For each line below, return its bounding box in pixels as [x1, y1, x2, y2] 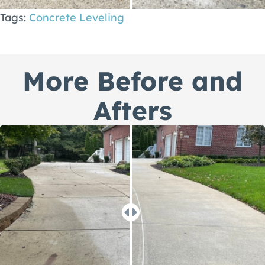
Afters [93, 94, 172, 127]
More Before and [22, 64, 243, 97]
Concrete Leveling [29, 11, 124, 24]
